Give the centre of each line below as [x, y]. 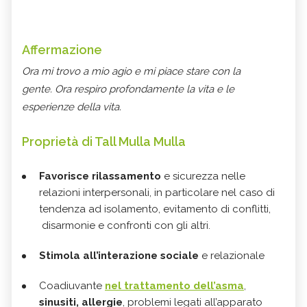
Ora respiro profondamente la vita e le [145, 89]
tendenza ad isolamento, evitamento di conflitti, [155, 209]
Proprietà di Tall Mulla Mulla [105, 142]
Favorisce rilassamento [100, 176]
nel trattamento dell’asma [174, 286]
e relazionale [232, 256]
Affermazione [63, 50]
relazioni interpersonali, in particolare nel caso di [157, 193]
